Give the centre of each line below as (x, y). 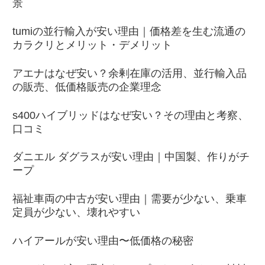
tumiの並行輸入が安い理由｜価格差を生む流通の (129, 32)
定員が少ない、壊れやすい (76, 213)
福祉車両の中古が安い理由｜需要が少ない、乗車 (130, 199)
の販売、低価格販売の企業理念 (87, 87)
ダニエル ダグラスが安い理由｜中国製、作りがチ (131, 157)
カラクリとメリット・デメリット (92, 45)
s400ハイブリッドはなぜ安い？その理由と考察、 (130, 115)
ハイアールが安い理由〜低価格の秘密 (103, 241)
